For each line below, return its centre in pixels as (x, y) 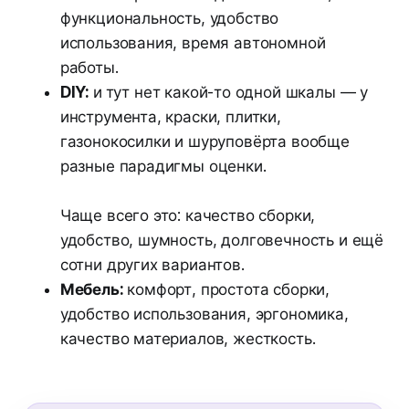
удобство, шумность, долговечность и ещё (222, 240)
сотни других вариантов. (152, 264)
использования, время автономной (193, 42)
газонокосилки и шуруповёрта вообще (204, 141)
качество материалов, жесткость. (188, 338)
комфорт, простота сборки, (229, 289)
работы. (89, 67)
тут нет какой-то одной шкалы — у (237, 92)
